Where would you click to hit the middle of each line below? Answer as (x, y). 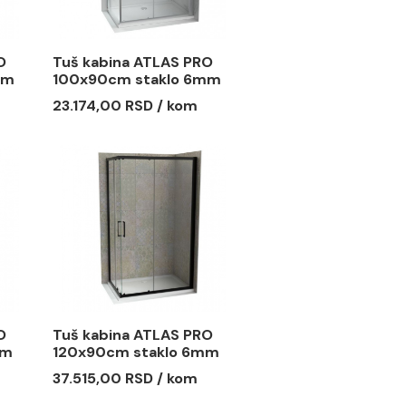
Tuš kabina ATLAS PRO (238, 204)
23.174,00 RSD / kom (230, 252)
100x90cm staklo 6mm (243, 224)
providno (185, 243)
